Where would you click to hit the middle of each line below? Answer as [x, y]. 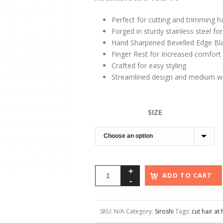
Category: [140, 211]
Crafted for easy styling [149, 65]
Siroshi [164, 211]
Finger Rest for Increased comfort [166, 54]
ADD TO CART [187, 175]
